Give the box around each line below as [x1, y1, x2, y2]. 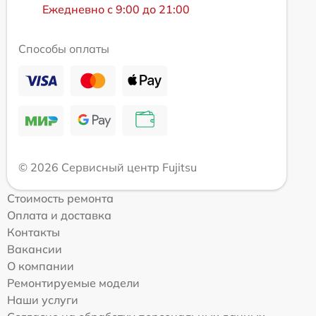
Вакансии [7, 242, 62, 256]
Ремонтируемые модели [7, 276, 140, 290]
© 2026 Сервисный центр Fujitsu [18, 160, 197, 174]
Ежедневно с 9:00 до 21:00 [42, 2, 190, 16]
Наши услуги [7, 293, 78, 307]
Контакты [7, 225, 60, 239]
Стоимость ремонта [7, 191, 114, 205]
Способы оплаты [18, 42, 109, 56]
